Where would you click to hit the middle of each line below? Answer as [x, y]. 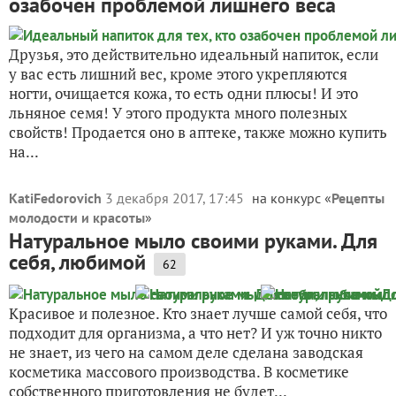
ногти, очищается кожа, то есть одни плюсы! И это [183, 93]
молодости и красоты [77, 217]
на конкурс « [292, 198]
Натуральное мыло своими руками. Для [193, 241]
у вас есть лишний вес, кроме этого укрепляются [178, 74]
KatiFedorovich [55, 198]
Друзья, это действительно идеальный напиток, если [194, 54]
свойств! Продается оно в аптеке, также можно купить [198, 132]
